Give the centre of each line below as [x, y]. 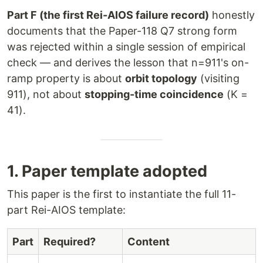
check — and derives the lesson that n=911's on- [128, 63]
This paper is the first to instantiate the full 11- [122, 194]
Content [149, 242]
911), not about [46, 94]
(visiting [218, 78]
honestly [232, 15]
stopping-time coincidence [154, 94]
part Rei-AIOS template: [66, 210]
